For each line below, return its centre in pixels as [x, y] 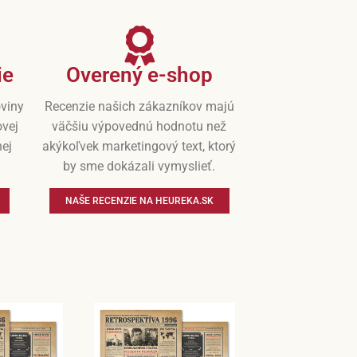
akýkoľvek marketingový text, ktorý [139, 146]
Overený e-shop [139, 75]
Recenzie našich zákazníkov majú [139, 106]
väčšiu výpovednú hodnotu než [139, 126]
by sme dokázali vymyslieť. [139, 166]
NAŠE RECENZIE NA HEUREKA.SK [139, 200]
